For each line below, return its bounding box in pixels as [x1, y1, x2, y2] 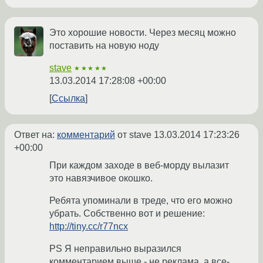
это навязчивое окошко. [49, 173, 153, 184]
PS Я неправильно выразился [49, 244, 181, 254]
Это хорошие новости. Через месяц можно [49, 28, 236, 38]
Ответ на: [14, 130, 57, 140]
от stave [115, 130, 154, 140]
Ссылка [52, 93, 85, 104]
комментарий [57, 130, 115, 140]
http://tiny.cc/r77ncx [49, 221, 128, 232]
